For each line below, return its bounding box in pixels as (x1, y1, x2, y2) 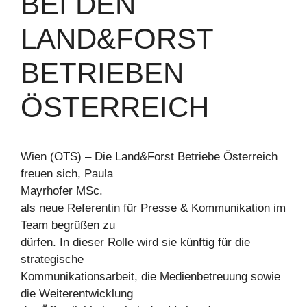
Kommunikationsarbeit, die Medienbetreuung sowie (21, 270, 280, 283)
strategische (21, 253, 84, 266)
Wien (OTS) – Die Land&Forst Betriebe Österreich (21, 150, 278, 163)
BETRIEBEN (21, 57, 184, 89)
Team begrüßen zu (21, 219, 115, 232)
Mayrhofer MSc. (21, 184, 103, 197)
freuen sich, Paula (21, 167, 113, 180)
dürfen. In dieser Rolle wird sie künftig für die (21, 236, 250, 249)
